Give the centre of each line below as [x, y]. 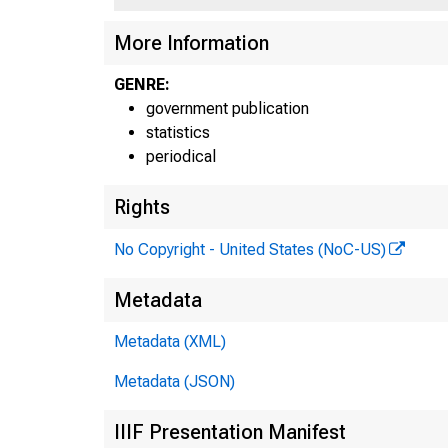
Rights [142, 206]
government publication [227, 108]
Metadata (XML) [170, 341]
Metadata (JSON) [174, 381]
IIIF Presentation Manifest [230, 431]
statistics [178, 132]
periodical [181, 156]
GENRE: [142, 84]
